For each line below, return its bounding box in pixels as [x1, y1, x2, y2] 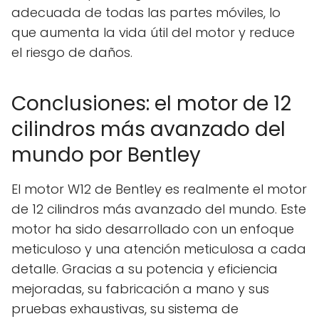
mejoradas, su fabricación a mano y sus [11, 279, 269, 298]
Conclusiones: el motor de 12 [11, 89, 291, 117]
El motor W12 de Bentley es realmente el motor [11, 179, 307, 198]
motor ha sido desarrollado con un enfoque [11, 219, 294, 238]
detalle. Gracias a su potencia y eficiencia [11, 259, 278, 278]
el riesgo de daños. [11, 43, 132, 61]
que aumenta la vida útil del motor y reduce [11, 23, 295, 41]
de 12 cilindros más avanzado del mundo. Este [11, 199, 306, 218]
